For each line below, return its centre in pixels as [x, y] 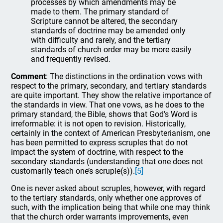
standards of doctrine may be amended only [109, 31]
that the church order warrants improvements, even [100, 217]
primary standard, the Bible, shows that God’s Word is [104, 114]
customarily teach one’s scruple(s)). [73, 171]
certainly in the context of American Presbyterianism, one [111, 133]
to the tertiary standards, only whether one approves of [107, 198]
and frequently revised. [71, 59]
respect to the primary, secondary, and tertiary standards [109, 86]
